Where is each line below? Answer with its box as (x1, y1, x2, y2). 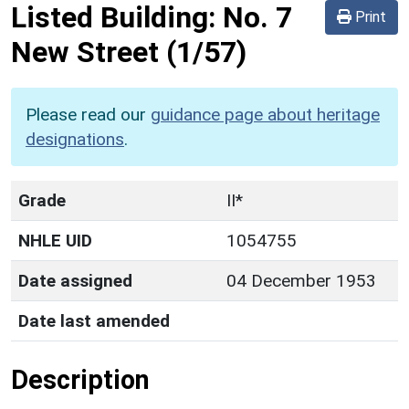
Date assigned (18, 269, 132, 291)
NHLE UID (18, 229, 92, 251)
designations (26, 128, 124, 150)
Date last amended (18, 309, 170, 331)
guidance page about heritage (151, 103, 380, 125)
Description (11, 363, 150, 395)
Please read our (26, 103, 151, 125)
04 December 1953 (226, 269, 376, 291)
